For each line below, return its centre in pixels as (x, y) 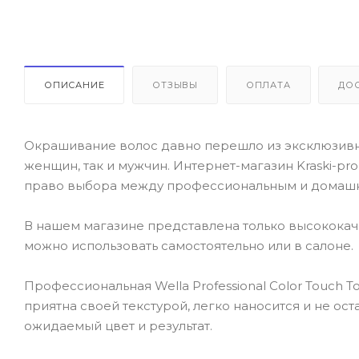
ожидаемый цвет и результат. (118, 325)
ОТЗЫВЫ (175, 85)
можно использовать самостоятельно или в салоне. (189, 245)
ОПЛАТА (268, 85)
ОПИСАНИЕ (75, 85)
